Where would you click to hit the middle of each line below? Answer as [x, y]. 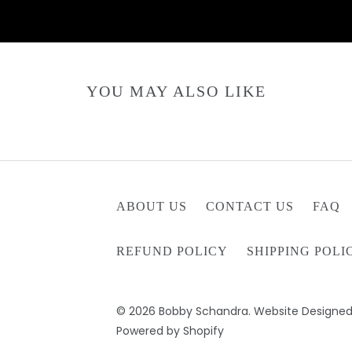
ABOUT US [152, 206]
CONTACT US [250, 206]
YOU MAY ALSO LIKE [176, 91]
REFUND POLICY [172, 251]
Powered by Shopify [170, 331]
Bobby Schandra [204, 311]
